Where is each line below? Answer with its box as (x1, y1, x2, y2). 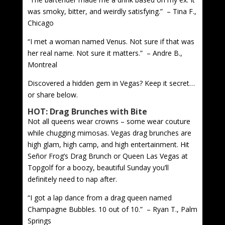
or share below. (27, 89, 78, 99)
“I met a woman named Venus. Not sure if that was (27, 36, 194, 46)
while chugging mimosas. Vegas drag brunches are (27, 128, 191, 138)
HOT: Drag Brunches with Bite (27, 105, 147, 117)
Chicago (27, 18, 54, 28)
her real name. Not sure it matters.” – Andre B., (27, 48, 182, 58)
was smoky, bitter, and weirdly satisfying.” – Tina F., (27, 6, 196, 16)
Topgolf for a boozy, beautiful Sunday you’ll (27, 162, 169, 172)
